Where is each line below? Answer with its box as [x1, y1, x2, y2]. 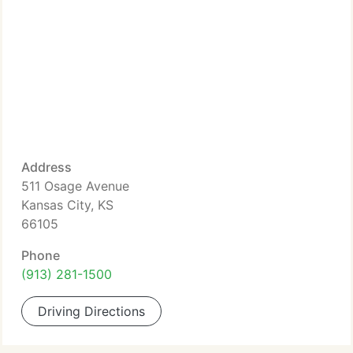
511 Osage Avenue [21, 178, 129, 194]
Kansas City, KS [21, 197, 113, 213]
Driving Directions [38, 303, 145, 319]
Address [21, 159, 72, 175]
